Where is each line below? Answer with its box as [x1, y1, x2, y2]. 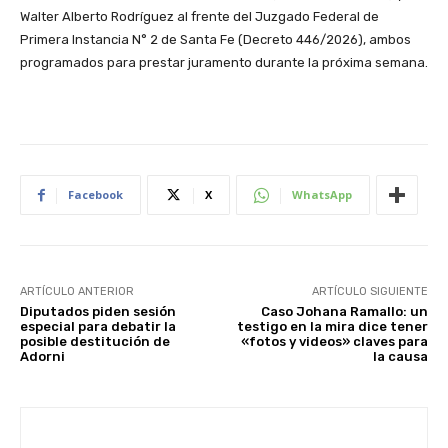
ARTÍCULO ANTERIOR [20, 285, 134, 299]
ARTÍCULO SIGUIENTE [311, 285, 428, 299]
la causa [372, 349, 428, 365]
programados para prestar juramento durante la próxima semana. [20, 55, 428, 71]
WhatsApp [292, 187, 352, 203]
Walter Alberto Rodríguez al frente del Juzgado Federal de [20, 9, 379, 25]
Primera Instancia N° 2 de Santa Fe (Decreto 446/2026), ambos [20, 32, 411, 48]
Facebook [68, 187, 123, 203]
